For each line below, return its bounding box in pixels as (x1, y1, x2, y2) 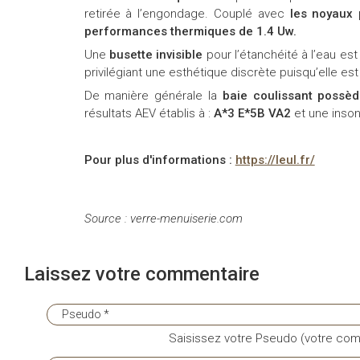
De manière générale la (84, 88, 218, 103)
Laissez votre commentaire (24, 262, 260, 285)
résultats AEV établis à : (84, 105, 214, 121)
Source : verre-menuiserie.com (84, 211, 246, 226)
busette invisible (108, 47, 207, 62)
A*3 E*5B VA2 (213, 105, 294, 121)
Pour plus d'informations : (84, 152, 235, 167)
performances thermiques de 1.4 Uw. (84, 23, 297, 39)
